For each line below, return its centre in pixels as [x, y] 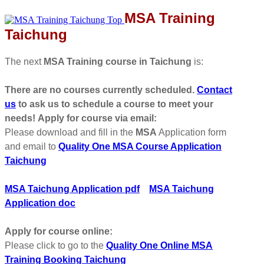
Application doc [40, 203]
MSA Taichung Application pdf [72, 189]
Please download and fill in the [70, 132]
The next [24, 61]
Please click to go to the [55, 245]
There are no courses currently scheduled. [101, 90]
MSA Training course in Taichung [118, 61]
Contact [214, 90]
